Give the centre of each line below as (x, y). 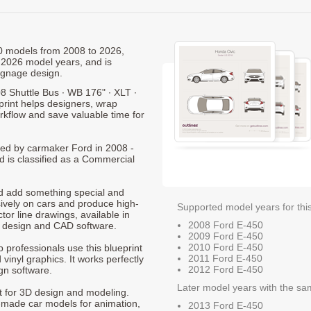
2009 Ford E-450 (226, 236)
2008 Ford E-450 (226, 225)
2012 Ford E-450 (226, 269)
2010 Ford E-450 (226, 247)
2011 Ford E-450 (225, 258)
